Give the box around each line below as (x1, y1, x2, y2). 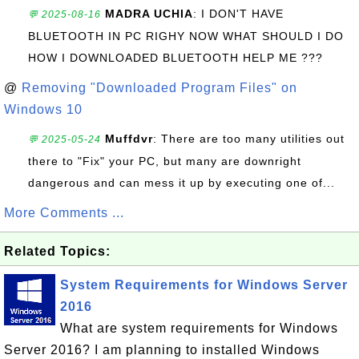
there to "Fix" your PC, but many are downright (28, 155, 301, 167)
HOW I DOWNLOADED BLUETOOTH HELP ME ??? (28, 51, 323, 64)
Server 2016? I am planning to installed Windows (4, 343, 320, 357)
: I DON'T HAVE (193, 7, 284, 20)
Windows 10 (4, 103, 83, 116)
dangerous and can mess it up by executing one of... (28, 176, 335, 189)
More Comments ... (4, 206, 124, 220)
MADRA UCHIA (105, 7, 193, 20)
